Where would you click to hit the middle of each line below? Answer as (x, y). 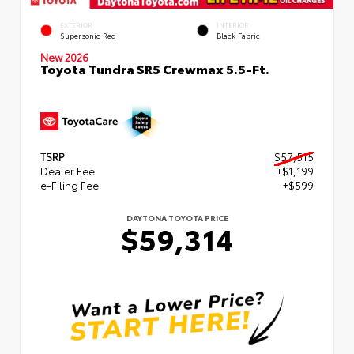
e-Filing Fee (70, 185)
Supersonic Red (88, 35)
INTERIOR (233, 24)
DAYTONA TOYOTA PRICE (177, 217)
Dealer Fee (68, 170)
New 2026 (64, 56)
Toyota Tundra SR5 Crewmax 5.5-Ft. (155, 68)
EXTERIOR (76, 24)
